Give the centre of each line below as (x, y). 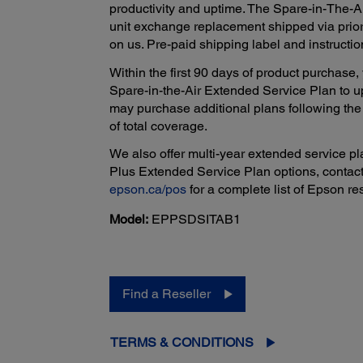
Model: (128, 220)
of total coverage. (158, 126)
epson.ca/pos (147, 190)
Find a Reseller (166, 294)
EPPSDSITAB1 (196, 220)
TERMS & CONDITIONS (181, 343)
